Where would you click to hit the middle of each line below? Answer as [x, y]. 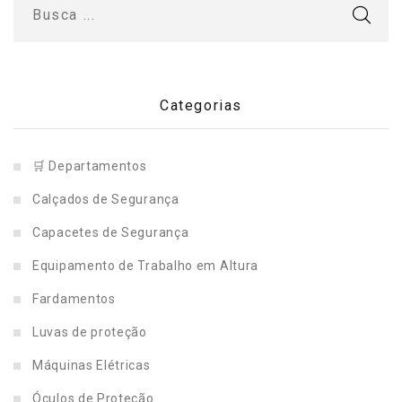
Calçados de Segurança [106, 200]
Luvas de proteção [90, 332]
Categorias [201, 106]
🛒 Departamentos [90, 166]
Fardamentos [74, 299]
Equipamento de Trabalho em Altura [146, 266]
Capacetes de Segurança [111, 233]
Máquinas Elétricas [92, 366]
